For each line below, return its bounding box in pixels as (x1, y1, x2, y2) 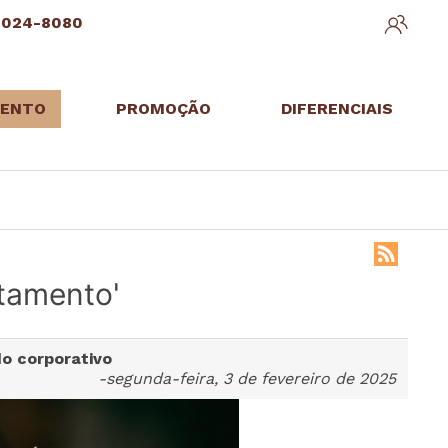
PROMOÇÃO (115, 99, 211, 118)
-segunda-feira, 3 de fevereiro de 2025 (98, 369, 396, 388)
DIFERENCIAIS (280, 99, 393, 118)
